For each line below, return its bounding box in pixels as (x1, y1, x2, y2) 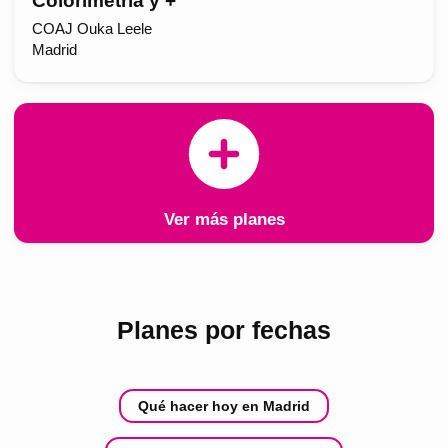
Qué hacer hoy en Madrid (138, 398, 310, 415)
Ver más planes (163, 210, 285, 230)
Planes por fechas (117, 315, 331, 344)
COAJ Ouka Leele (31, 20, 152, 37)
